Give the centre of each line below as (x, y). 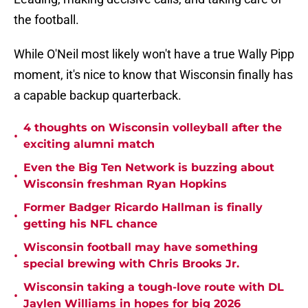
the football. (46, 20)
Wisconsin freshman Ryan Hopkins (125, 184)
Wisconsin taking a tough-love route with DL (154, 287)
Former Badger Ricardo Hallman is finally (143, 208)
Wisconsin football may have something (141, 247)
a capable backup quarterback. (98, 96)
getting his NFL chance (90, 224)
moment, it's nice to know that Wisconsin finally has (153, 75)
